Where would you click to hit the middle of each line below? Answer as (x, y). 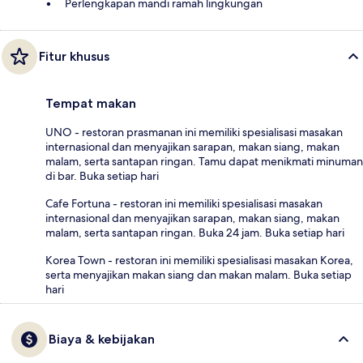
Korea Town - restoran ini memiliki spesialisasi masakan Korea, (199, 261)
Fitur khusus (74, 57)
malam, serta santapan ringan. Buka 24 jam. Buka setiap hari (195, 233)
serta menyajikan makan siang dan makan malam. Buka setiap (199, 275)
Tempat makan (91, 104)
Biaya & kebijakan (102, 340)
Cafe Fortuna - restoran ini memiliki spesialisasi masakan (184, 204)
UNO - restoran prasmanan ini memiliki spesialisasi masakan (194, 132)
